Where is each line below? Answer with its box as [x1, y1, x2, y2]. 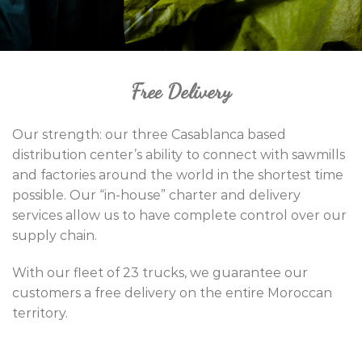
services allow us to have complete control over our [12, 207, 347, 223]
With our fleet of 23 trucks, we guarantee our [12, 264, 308, 280]
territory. [12, 305, 68, 321]
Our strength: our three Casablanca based [12, 126, 286, 142]
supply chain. [12, 227, 97, 243]
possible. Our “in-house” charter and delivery [12, 187, 301, 203]
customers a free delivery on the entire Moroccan [12, 284, 332, 301]
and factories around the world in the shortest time [12, 166, 343, 183]
